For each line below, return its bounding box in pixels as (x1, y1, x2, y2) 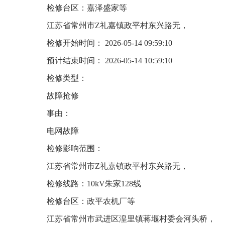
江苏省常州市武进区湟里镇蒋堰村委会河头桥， (47, 214, 215, 223)
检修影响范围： (47, 144, 103, 153)
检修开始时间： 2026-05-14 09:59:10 (47, 39, 172, 47)
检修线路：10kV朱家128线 (47, 179, 141, 188)
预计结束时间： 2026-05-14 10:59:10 (47, 56, 172, 65)
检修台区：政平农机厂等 (47, 197, 135, 205)
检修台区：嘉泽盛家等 (47, 4, 127, 12)
